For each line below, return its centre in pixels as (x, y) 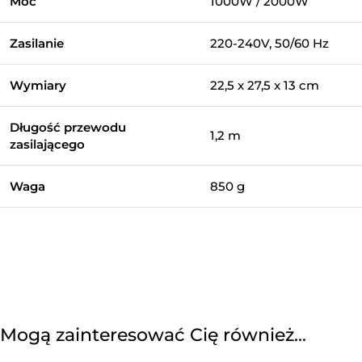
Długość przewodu (68, 128)
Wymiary (38, 86)
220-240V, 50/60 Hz (269, 44)
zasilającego (47, 145)
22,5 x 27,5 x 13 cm (265, 86)
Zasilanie (37, 44)
